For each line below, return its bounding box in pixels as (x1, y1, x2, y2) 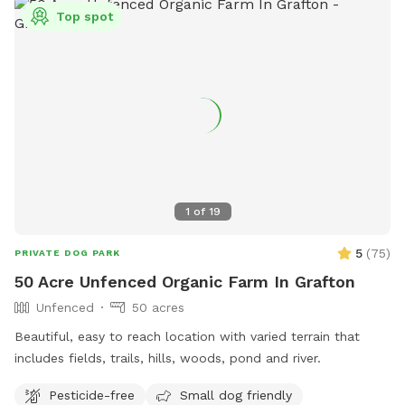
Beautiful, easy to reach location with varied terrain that (14, 329, 360, 344)
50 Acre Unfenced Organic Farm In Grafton (14, 272, 355, 292)
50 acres (132, 300, 184, 316)
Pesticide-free (49, 387, 135, 402)
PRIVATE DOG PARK (14, 248, 120, 259)
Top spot (56, 9, 113, 24)
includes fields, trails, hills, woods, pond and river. (14, 351, 321, 366)
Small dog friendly (180, 387, 292, 402)
